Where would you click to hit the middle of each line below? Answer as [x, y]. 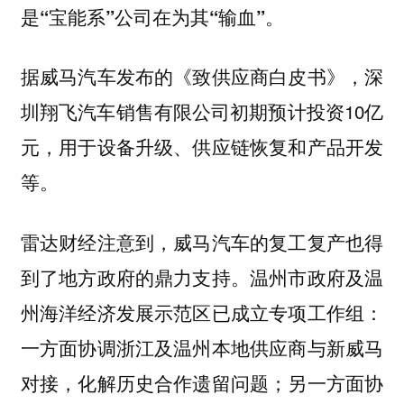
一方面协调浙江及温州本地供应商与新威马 [202, 347]
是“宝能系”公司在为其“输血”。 [152, 16]
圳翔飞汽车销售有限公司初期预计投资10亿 [202, 111]
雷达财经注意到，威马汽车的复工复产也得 [202, 241]
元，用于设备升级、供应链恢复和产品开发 [202, 147]
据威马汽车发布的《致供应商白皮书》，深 [202, 76]
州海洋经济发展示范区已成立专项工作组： [202, 312]
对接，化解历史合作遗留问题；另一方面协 [202, 382]
